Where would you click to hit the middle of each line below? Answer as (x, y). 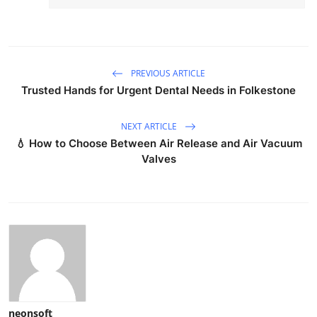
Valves (158, 159)
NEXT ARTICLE (150, 126)
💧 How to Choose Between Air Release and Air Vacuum (158, 144)
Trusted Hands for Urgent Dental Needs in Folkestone (158, 91)
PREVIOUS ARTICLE (167, 73)
